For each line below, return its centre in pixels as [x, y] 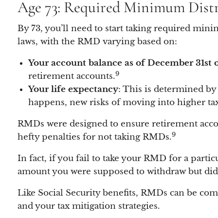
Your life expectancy [73, 90]
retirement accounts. [72, 76]
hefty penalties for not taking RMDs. [95, 137]
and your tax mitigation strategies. [89, 206]
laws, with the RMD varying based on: [98, 42]
